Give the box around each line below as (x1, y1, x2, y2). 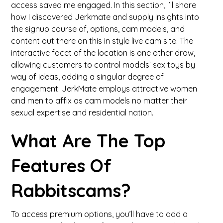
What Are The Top (11, 129, 166, 152)
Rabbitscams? (11, 179, 131, 202)
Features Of (11, 154, 112, 177)
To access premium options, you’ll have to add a (11, 209, 188, 219)
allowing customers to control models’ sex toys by (11, 60, 196, 70)
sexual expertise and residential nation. (11, 108, 154, 117)
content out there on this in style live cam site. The (11, 36, 194, 46)
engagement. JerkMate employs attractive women (11, 84, 198, 94)
